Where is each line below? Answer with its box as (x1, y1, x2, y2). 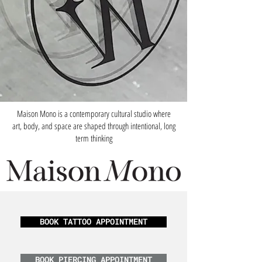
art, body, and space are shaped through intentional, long (12, 120, 175, 132)
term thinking (75, 132, 112, 144)
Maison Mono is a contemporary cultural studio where (16, 108, 171, 119)
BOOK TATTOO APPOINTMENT (40, 216, 147, 227)
